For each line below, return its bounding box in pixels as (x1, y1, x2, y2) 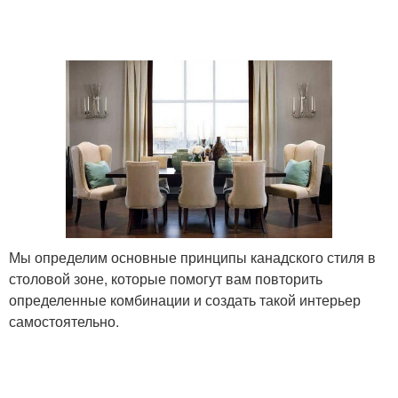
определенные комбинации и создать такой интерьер (9, 290, 361, 311)
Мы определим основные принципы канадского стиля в (9, 247, 376, 268)
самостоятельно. (9, 311, 119, 332)
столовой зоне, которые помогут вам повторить (9, 268, 322, 290)
